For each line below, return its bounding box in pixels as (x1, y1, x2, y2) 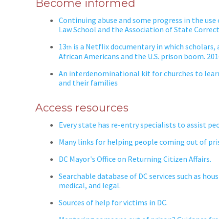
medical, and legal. (59, 180, 121, 190)
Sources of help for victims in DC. (59, 197, 168, 207)
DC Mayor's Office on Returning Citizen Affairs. (59, 153, 211, 164)
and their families (59, 77, 119, 88)
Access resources (35, 101, 129, 114)
